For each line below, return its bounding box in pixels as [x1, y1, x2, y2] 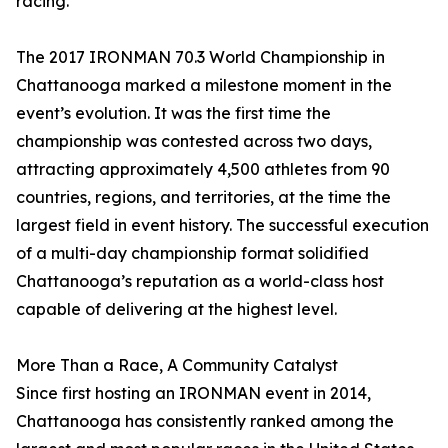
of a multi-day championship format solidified [16, 242, 369, 263]
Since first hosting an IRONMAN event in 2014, [16, 382, 371, 403]
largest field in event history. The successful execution [16, 214, 429, 235]
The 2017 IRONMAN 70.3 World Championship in [16, 46, 385, 67]
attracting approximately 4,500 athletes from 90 [16, 158, 390, 179]
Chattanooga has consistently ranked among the [16, 410, 394, 431]
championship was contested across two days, [16, 130, 372, 151]
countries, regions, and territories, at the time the [16, 186, 391, 207]
